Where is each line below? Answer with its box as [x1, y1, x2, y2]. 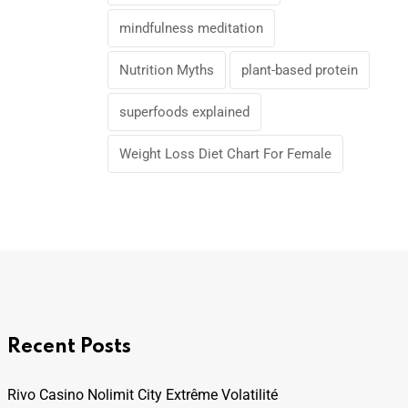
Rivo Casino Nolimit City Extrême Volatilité [7, 386, 278, 403]
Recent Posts [7, 337, 131, 357]
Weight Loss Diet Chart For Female [119, 146, 331, 162]
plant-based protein [241, 62, 358, 78]
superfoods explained [119, 104, 250, 120]
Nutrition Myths [119, 62, 214, 78]
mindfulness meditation [119, 20, 263, 36]
